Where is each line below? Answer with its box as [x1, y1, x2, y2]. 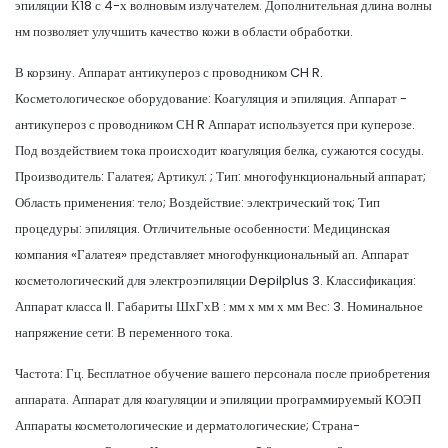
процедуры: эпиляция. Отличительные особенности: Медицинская [15, 218, 390, 238]
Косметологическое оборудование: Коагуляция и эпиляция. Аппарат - [15, 88, 407, 108]
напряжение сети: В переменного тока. [15, 322, 233, 342]
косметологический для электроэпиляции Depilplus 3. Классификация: [15, 270, 416, 290]
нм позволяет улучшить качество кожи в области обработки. [15, 21, 353, 41]
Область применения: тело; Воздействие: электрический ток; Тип [15, 192, 380, 212]
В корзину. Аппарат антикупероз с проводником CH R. [15, 62, 323, 82]
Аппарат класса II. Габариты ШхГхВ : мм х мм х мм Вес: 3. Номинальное [15, 296, 423, 316]
